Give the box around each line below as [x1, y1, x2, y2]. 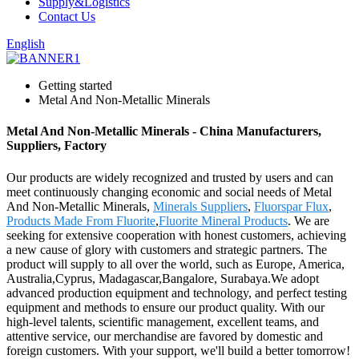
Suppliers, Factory [6, 139, 107, 153]
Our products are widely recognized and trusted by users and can [6, 170, 333, 184]
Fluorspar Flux [254, 199, 329, 213]
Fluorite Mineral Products [159, 213, 288, 228]
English [6, 37, 45, 50]
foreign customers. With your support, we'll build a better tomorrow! [6, 343, 350, 357]
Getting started [38, 79, 112, 92]
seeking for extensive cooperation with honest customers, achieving [6, 228, 346, 242]
